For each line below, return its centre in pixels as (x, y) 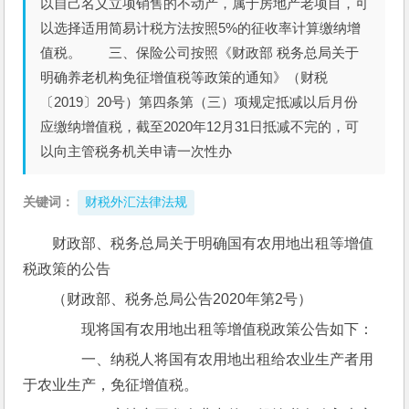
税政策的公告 (67, 269)
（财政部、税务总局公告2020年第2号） (183, 299)
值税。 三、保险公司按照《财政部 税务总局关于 (200, 52)
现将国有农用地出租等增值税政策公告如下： (213, 329)
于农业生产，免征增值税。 (111, 385)
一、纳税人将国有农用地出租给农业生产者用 (213, 359)
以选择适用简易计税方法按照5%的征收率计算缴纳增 (201, 28)
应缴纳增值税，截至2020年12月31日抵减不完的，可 (200, 126)
